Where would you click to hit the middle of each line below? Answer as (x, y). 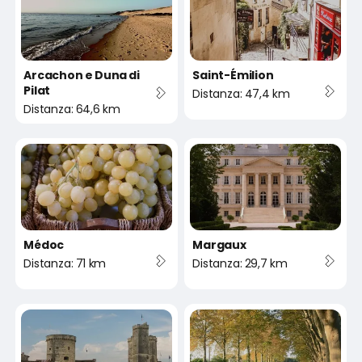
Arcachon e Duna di (82, 76)
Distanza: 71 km (65, 263)
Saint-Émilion (233, 76)
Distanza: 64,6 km (72, 109)
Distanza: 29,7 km (240, 263)
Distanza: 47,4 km (241, 94)
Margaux (219, 244)
